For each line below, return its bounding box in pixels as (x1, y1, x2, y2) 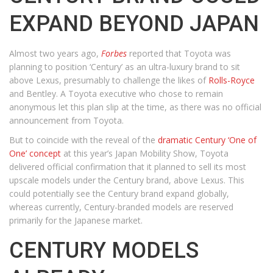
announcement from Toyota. (9, 115, 124, 126)
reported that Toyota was (127, 48, 231, 59)
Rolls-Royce (208, 74, 255, 86)
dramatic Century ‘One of (158, 134, 257, 146)
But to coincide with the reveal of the (9, 134, 158, 146)
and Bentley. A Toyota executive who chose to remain (9, 88, 223, 99)
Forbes (101, 48, 127, 59)
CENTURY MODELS (9, 238, 199, 263)
